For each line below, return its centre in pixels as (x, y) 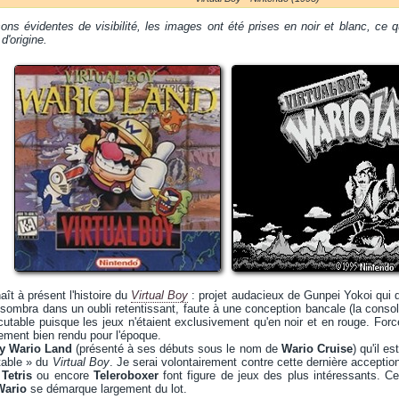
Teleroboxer (126, 375)
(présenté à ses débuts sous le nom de (177, 349)
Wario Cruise (317, 349)
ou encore (62, 375)
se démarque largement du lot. (107, 389)
